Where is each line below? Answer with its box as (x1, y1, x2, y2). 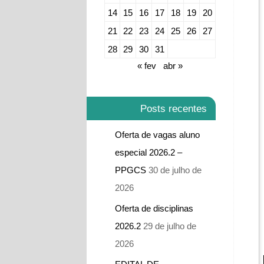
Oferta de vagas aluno (115, 129, 200, 140)
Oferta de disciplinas (115, 203, 193, 213)
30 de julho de (148, 164, 202, 175)
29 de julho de (143, 220, 196, 231)
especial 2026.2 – (115, 147, 182, 157)
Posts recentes (140, 103, 207, 114)
